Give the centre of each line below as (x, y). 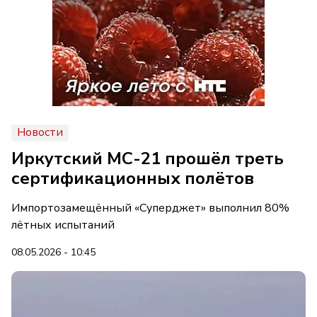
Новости (40, 132)
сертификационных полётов (133, 178)
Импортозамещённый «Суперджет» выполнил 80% (150, 208)
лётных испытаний (63, 225)
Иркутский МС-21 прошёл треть (148, 158)
